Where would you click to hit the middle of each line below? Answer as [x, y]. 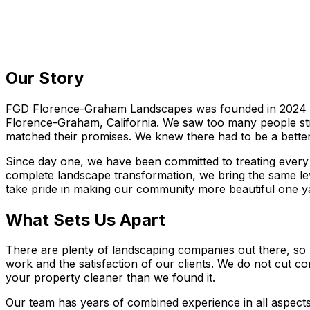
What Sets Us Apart [85, 219]
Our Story [45, 77]
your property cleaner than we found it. [110, 278]
